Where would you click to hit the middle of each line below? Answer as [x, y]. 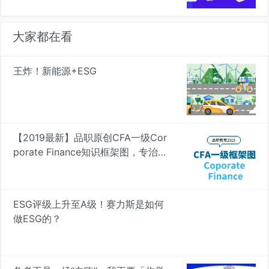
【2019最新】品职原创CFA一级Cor [90, 137]
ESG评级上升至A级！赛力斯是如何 [89, 204]
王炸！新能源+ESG [55, 71]
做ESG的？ [37, 218]
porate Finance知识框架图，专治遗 [90, 152]
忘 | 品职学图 [42, 166]
